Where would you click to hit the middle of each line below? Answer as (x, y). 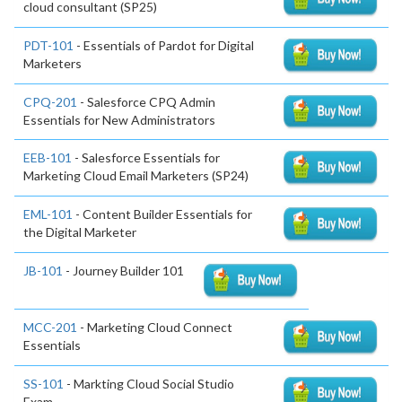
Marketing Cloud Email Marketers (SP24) (136, 176)
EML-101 (48, 214)
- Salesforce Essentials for (146, 158)
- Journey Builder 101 (123, 271)
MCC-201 (50, 327)
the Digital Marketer (80, 232)
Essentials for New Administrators (119, 119)
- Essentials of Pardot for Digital (164, 45)
